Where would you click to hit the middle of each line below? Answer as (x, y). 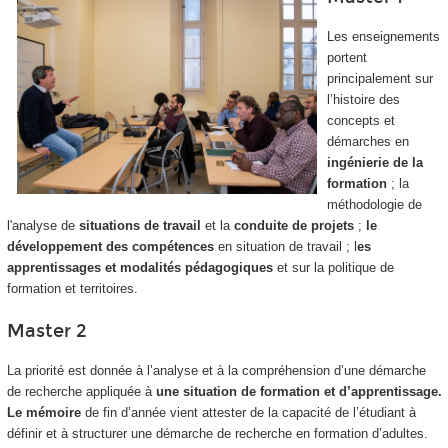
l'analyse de (42, 225)
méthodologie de (374, 204)
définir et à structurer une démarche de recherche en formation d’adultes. (217, 433)
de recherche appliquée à (79, 391)
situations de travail (141, 225)
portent (346, 57)
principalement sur (379, 78)
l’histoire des (363, 99)
